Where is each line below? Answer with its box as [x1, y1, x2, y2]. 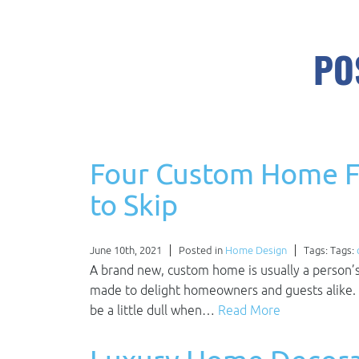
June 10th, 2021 [90, 244, 162, 256]
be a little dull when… [90, 302, 218, 317]
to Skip [90, 187, 178, 222]
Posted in [179, 244, 225, 256]
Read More [218, 302, 280, 317]
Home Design [225, 244, 287, 256]
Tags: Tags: [304, 244, 357, 256]
